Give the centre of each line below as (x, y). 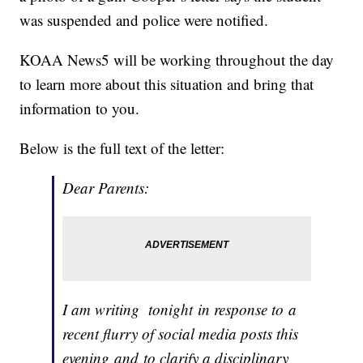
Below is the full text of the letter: (122, 148)
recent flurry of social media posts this (181, 334)
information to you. (80, 109)
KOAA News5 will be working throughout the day (177, 60)
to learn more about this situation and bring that (167, 84)
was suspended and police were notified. (144, 20)
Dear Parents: (106, 188)
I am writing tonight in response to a (180, 310)
